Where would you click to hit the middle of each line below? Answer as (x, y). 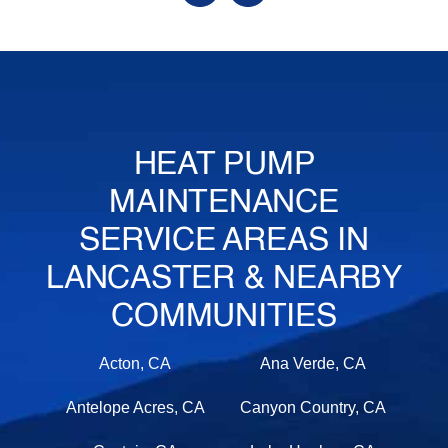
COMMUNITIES (224, 317)
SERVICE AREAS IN (224, 241)
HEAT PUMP (224, 165)
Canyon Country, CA (312, 408)
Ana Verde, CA (312, 364)
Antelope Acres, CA (135, 408)
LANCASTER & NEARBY (224, 279)
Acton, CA (135, 364)
